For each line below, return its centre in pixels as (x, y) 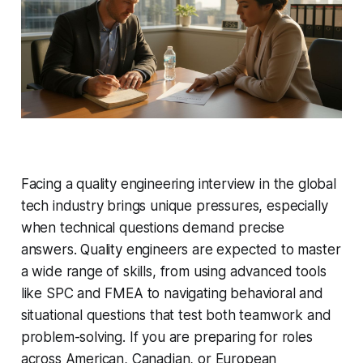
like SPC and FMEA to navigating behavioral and (172, 294)
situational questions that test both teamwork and (176, 316)
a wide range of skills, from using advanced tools (173, 272)
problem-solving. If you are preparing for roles (167, 337)
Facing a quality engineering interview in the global (178, 184)
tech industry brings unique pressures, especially (174, 206)
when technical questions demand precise (153, 228)
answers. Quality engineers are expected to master (181, 250)
